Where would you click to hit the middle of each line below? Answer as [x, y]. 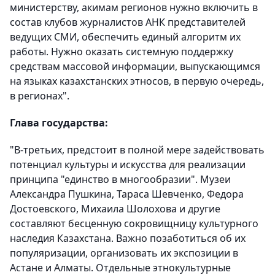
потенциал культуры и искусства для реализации [128, 165]
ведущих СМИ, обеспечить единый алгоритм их [125, 37]
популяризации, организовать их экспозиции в [124, 253]
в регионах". [40, 96]
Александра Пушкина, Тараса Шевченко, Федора [127, 194]
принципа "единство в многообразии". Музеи [120, 179]
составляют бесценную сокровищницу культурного [134, 223]
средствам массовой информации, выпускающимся [135, 66]
